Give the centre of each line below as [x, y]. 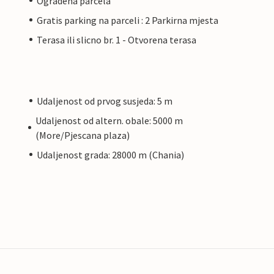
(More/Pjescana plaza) [82, 135]
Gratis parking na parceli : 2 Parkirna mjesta [128, 20]
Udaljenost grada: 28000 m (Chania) [110, 154]
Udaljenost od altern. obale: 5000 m [109, 120]
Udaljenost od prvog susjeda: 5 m [105, 101]
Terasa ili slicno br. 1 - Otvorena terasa [117, 39]
